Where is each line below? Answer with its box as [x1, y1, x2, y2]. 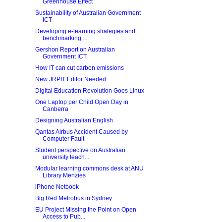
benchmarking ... [42, 35, 87, 42]
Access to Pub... [42, 213, 85, 220]
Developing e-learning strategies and [35, 28, 135, 35]
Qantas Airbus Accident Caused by [35, 128, 128, 135]
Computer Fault [42, 135, 84, 142]
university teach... [42, 154, 89, 161]
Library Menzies [42, 172, 86, 179]
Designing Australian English [35, 117, 113, 124]
